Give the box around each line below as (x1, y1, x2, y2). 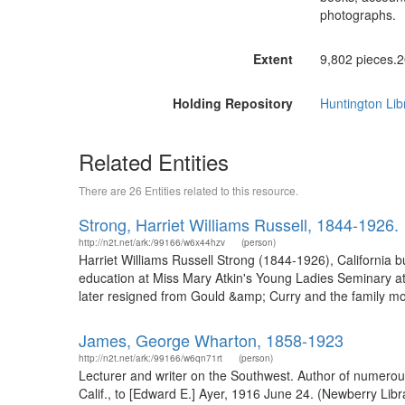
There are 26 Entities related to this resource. (79, 183, 298, 198)
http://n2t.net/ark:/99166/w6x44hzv (79, 236, 225, 249)
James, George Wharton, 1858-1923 (79, 328, 344, 352)
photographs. (319, 5, 396, 24)
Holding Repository (172, 94, 293, 112)
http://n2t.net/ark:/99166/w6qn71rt (79, 352, 222, 364)
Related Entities (79, 146, 229, 177)
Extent (252, 50, 293, 68)
